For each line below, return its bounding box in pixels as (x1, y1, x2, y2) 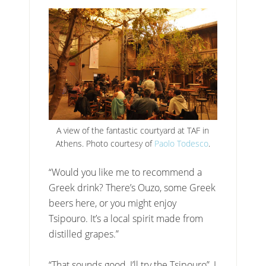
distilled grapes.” (49, 227, 119, 241)
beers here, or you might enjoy (49, 197, 177, 210)
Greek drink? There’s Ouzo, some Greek (49, 181, 216, 195)
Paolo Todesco (154, 138, 208, 150)
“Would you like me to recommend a (49, 166, 202, 179)
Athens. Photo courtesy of (55, 138, 154, 150)
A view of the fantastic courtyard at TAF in (56, 125, 210, 137)
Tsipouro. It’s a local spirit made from (49, 212, 204, 226)
